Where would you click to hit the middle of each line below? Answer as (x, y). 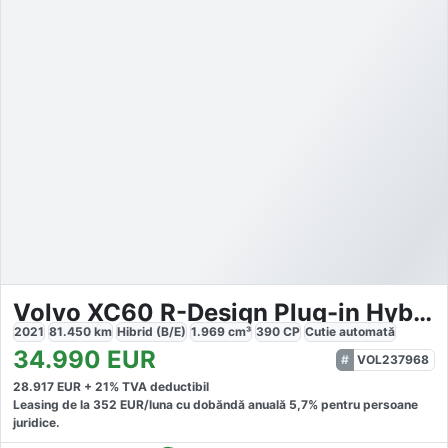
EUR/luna (145, 405)
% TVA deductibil (159, 387)
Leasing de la (53, 405)
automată (367, 332)
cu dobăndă (209, 405)
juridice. (36, 423)
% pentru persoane (363, 405)
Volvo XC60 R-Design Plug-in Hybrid (422, 313)
